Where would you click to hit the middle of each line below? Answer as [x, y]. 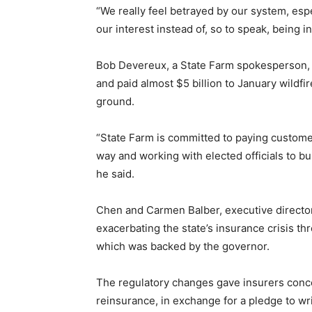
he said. [115, 173]
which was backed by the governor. [183, 246]
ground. [115, 101]
